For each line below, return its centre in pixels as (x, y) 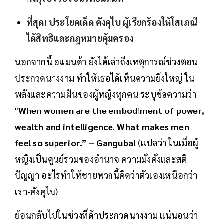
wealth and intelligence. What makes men (102, 127)
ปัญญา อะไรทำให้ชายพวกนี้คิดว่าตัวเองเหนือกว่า (106, 175)
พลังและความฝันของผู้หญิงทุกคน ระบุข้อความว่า (106, 94)
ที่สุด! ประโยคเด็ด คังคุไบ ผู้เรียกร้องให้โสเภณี (112, 22)
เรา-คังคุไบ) (37, 192)
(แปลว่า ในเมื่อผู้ (167, 143)
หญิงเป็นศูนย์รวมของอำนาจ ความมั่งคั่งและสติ (101, 159)
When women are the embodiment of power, (111, 110)
